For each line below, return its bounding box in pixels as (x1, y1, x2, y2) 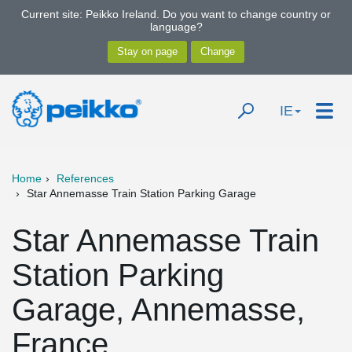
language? (149, 20, 203, 33)
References (57, 172, 114, 185)
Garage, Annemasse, (12, 292, 305, 327)
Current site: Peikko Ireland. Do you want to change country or (21, 8, 331, 20)
